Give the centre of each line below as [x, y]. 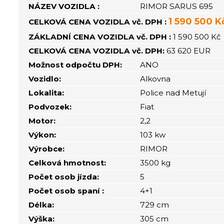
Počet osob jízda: [64, 177]
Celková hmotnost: [67, 163]
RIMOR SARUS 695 [177, 6]
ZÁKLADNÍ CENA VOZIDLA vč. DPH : [100, 37]
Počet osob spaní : [66, 191]
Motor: [42, 121]
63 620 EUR [189, 51]
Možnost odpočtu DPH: [75, 65]
